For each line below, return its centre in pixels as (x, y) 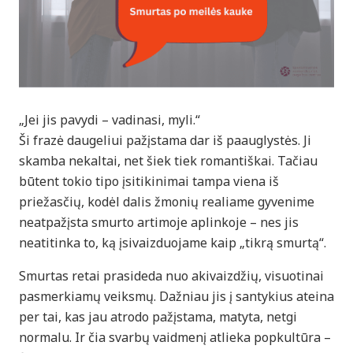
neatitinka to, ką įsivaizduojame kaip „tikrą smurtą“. (173, 242)
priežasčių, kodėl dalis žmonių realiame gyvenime (167, 201)
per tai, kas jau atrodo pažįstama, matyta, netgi (158, 316)
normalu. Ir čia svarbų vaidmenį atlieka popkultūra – (175, 337)
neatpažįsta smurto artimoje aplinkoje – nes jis (159, 222)
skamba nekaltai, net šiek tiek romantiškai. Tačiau (168, 160)
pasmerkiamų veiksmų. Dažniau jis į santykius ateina (176, 296)
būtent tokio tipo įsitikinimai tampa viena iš (149, 181)
